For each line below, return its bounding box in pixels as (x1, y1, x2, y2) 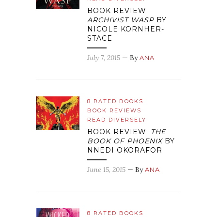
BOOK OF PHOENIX (87, 137, 162, 146)
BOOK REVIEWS (87, 107, 141, 114)
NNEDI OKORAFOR (87, 146, 162, 155)
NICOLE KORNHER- (87, 25, 164, 34)
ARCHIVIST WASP (87, 15, 154, 25)
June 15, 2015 (87, 165, 125, 174)
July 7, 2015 (87, 53, 120, 62)
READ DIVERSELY (87, 116, 146, 124)
